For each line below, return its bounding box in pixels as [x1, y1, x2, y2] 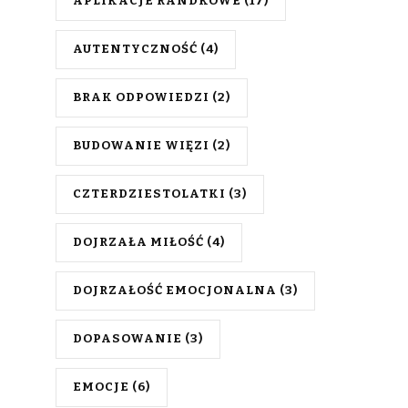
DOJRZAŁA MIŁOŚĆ [73, 235, 204, 250]
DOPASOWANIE [73, 331, 182, 346]
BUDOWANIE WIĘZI [73, 138, 209, 153]
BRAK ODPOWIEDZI [73, 90, 209, 105]
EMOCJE [73, 380, 129, 394]
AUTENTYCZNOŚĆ [73, 42, 198, 56]
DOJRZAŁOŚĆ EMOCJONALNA [73, 283, 277, 298]
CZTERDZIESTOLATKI [73, 187, 226, 201]
